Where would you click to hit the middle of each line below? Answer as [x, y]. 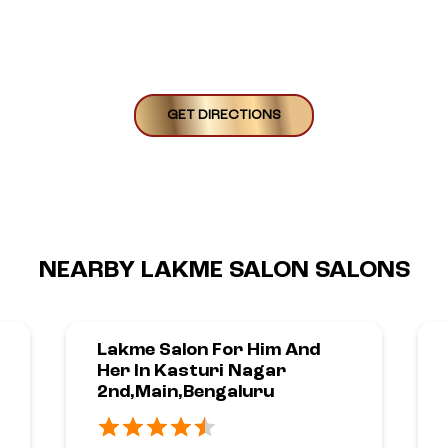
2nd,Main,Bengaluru [185, 391]
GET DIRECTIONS [224, 114]
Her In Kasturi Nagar [191, 370]
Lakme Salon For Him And [208, 349]
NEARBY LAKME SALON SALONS [224, 270]
